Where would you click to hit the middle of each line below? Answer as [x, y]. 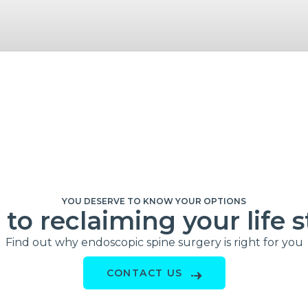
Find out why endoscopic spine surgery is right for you [154, 243]
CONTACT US [144, 273]
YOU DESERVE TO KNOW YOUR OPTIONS [154, 201]
